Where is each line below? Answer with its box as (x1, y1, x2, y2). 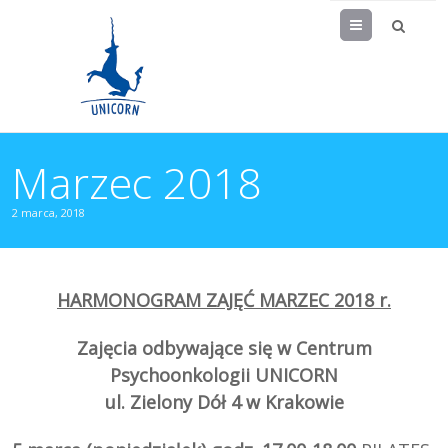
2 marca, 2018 (12, 204, 86, 220)
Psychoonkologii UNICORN (110, 363, 338, 388)
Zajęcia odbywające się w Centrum (76, 336, 372, 361)
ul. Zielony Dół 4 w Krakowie (104, 390, 344, 415)
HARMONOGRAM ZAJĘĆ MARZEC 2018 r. (57, 288, 391, 313)
